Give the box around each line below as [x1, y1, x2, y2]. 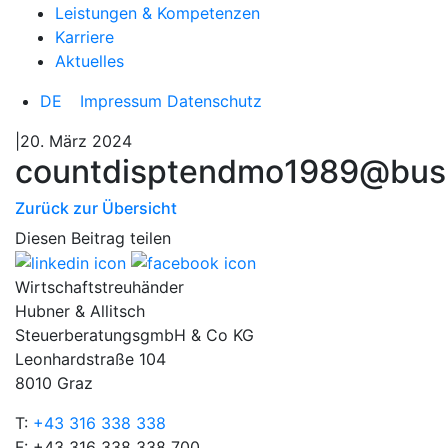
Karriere [55, 26, 114, 47]
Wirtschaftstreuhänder [15, 277, 184, 298]
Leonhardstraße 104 [15, 349, 166, 370]
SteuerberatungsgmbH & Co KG [15, 325, 254, 346]
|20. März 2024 [15, 130, 132, 151]
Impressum [80, 90, 162, 111]
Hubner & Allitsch [15, 301, 145, 322]
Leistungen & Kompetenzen [55, 2, 260, 23]
